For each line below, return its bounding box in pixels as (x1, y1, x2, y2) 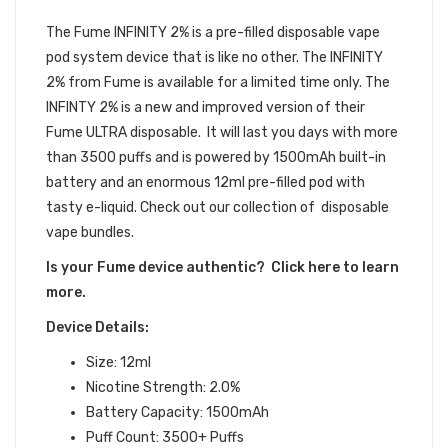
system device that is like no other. (70, 49, 299, 66)
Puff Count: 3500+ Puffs (86, 429, 244, 446)
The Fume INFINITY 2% (46, 24, 192, 41)
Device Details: (46, 319, 149, 336)
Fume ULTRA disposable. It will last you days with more (46, 124, 398, 141)
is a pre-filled (192, 24, 274, 41)
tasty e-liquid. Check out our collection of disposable (46, 199, 389, 216)
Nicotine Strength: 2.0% (86, 379, 240, 396)
